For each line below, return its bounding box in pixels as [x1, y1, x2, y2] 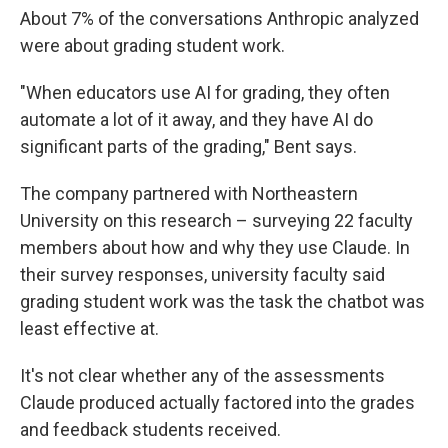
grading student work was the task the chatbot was [20, 291, 425, 312]
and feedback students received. [20, 419, 281, 440]
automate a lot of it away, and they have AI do [20, 109, 373, 130]
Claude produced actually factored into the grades [20, 392, 415, 413]
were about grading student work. [20, 35, 285, 56]
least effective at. [20, 318, 159, 339]
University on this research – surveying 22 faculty [20, 210, 413, 231]
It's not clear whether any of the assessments [20, 365, 385, 386]
